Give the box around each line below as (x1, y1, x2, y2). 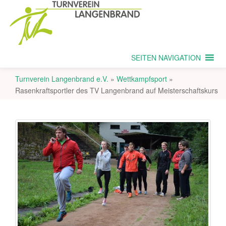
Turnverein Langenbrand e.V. (15, 74, 108, 84)
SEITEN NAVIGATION (131, 52, 201, 63)
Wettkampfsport (117, 74, 167, 84)
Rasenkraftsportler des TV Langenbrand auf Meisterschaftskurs (15, 85, 218, 95)
